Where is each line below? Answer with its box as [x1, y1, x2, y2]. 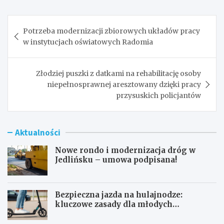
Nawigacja [7, 14, 72, 30]
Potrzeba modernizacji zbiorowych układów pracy [23, 26, 200, 35]
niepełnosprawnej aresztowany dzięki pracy [47, 79, 201, 89]
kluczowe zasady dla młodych [55, 199, 172, 209]
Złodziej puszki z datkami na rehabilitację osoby [36, 68, 201, 78]
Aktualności [15, 126, 60, 138]
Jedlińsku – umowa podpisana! [55, 154, 177, 164]
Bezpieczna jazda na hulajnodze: [55, 189, 182, 199]
